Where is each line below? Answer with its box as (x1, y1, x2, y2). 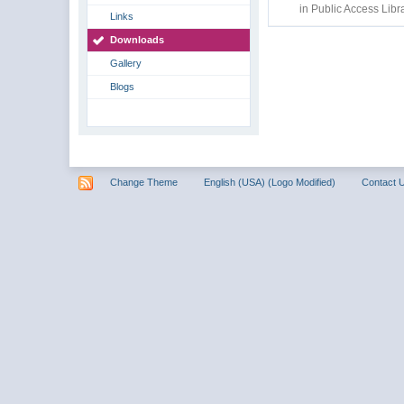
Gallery (110, 58, 142, 69)
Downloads (110, 34, 165, 45)
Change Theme (110, 176, 179, 188)
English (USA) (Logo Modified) (204, 176, 336, 188)
